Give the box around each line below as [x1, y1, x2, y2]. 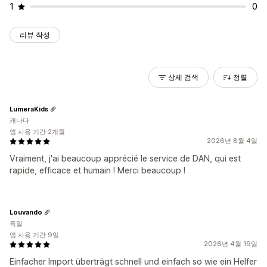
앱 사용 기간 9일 [10, 231, 59, 239]
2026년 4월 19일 [204, 240, 257, 248]
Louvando [10, 207, 42, 216]
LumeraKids [10, 104, 48, 113]
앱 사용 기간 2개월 [10, 128, 65, 136]
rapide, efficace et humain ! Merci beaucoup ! [10, 165, 185, 175]
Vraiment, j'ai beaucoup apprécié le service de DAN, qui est [10, 153, 241, 163]
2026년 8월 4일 [207, 136, 257, 145]
